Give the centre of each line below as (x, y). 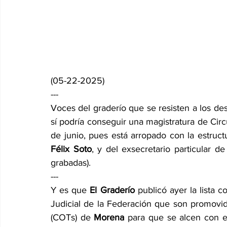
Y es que (70, 190)
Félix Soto (71, 149)
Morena (111, 217)
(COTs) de (72, 217)
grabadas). (71, 163)
